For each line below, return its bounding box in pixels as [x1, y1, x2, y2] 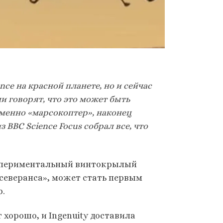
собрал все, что [84, 121, 148, 131]
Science [26, 121, 59, 131]
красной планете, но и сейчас [28, 81, 152, 91]
